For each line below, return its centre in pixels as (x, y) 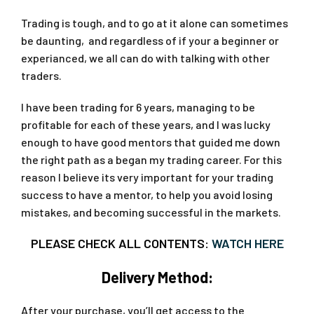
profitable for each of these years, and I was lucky (146, 124)
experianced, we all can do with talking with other (145, 57)
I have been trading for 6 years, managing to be (138, 107)
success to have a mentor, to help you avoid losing (147, 194)
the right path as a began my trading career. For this (151, 159)
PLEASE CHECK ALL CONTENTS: (121, 243)
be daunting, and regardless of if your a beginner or (150, 40)
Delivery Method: (157, 277)
